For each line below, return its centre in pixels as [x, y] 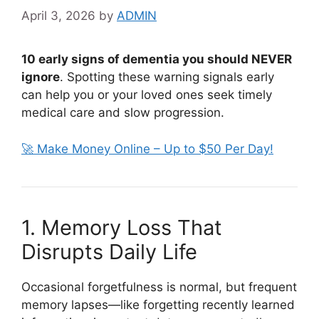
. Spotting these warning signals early [167, 77]
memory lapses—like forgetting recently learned [158, 304]
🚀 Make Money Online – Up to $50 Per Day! [147, 148]
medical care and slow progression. [123, 113]
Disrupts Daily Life [109, 251]
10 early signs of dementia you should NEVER [157, 59]
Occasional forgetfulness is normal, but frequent [159, 287]
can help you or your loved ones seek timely [147, 95]
